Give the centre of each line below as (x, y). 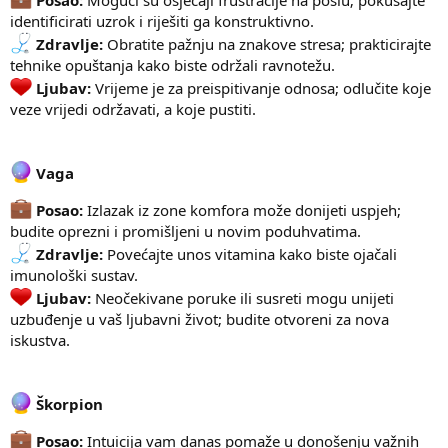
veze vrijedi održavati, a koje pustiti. (133, 109)
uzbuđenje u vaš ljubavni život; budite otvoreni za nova (199, 319)
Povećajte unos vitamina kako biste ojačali (250, 254)
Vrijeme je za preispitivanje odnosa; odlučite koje (261, 88)
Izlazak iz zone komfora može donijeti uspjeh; (242, 210)
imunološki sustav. (74, 275)
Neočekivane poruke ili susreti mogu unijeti (242, 298)
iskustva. (40, 340)
